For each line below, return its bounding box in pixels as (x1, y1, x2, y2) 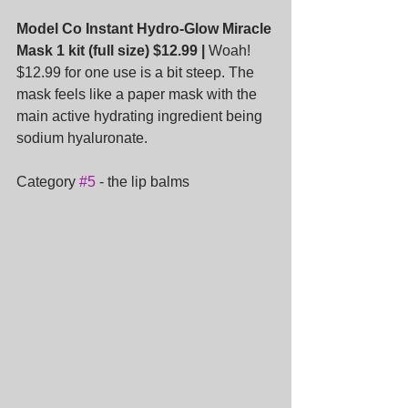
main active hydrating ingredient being (16, 107, 266, 124)
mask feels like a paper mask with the (16, 86, 260, 102)
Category (16, 173, 79, 189)
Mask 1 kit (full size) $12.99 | (16, 42, 205, 58)
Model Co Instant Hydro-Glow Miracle (16, 20, 275, 36)
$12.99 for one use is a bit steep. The (16, 64, 258, 80)
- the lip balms (96, 173, 189, 189)
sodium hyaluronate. (16, 129, 148, 146)
